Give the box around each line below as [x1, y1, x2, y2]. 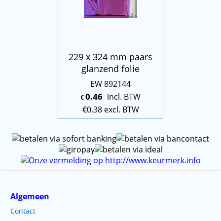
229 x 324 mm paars [69, 50, 152, 63]
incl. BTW [107, 91, 141, 102]
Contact [10, 206, 36, 216]
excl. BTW [104, 104, 139, 115]
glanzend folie [81, 62, 140, 74]
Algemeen [10, 191, 49, 202]
